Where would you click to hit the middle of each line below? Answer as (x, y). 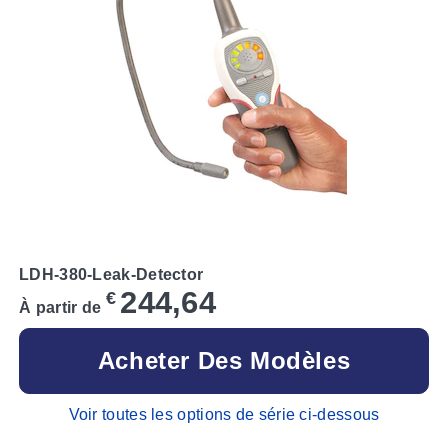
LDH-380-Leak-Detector (111, 274)
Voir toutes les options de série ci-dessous (224, 414)
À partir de (60, 307)
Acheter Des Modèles (224, 360)
